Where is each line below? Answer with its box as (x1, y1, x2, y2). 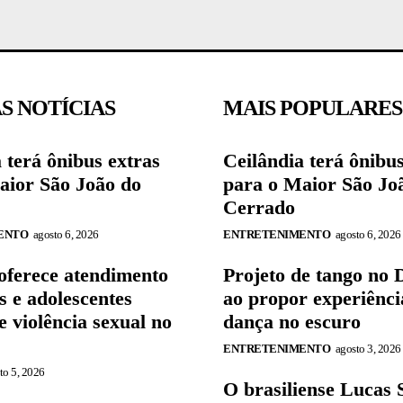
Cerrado (223, 195, 295, 219)
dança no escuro (223, 309, 361, 333)
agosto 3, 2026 (335, 341, 401, 355)
